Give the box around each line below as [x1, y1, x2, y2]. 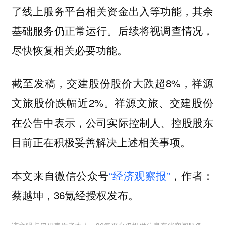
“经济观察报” [108, 167, 170, 183]
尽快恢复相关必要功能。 [11, 42, 128, 57]
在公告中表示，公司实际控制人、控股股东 [11, 115, 214, 130]
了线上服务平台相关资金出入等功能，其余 [11, 3, 214, 18]
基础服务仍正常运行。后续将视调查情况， [11, 22, 214, 38]
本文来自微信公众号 [11, 167, 109, 183]
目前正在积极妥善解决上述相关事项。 [11, 134, 191, 150]
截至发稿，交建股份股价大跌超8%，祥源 [11, 75, 214, 91]
